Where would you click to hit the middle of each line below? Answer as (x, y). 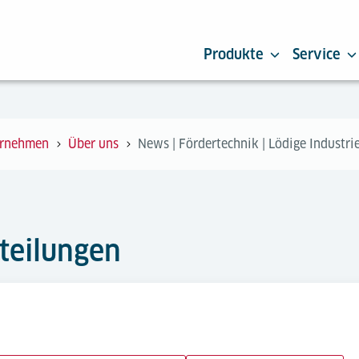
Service (317, 54)
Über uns (93, 144)
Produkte (234, 54)
